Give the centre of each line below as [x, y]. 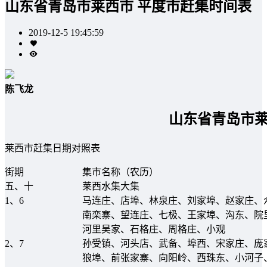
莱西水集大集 [111, 186]
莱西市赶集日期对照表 [52, 148]
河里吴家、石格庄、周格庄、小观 [154, 229]
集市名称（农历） [120, 172]
